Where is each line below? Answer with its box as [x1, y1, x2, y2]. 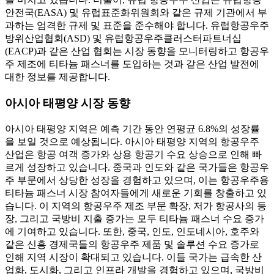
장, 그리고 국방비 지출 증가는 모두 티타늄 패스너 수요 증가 [5, 213, 264, 224]
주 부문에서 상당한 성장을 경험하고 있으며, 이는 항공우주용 [5, 174, 269, 185]
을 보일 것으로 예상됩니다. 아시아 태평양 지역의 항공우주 [5, 136, 259, 147]
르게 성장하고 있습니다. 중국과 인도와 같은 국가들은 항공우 [5, 161, 269, 172]
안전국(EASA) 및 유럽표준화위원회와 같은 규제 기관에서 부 [5, 7, 267, 18]
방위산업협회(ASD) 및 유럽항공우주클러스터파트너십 [5, 33, 242, 44]
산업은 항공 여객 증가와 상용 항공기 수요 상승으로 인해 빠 [5, 149, 262, 160]
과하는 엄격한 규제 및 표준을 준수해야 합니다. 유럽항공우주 [5, 20, 269, 31]
